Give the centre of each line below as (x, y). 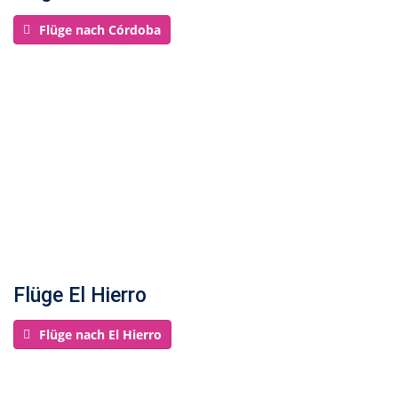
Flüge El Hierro (80, 295)
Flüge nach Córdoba (100, 29)
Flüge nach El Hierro (100, 335)
